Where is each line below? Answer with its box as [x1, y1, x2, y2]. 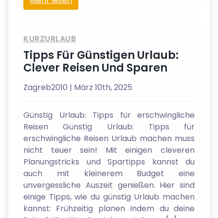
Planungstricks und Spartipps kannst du [23, 156, 195, 167]
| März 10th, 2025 [70, 82, 132, 93]
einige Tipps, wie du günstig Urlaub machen [23, 191, 195, 202]
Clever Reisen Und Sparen [23, 60, 167, 75]
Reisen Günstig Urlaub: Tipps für [23, 121, 195, 132]
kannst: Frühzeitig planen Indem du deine [23, 203, 195, 214]
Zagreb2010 [23, 82, 70, 93]
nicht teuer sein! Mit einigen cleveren [23, 145, 195, 156]
